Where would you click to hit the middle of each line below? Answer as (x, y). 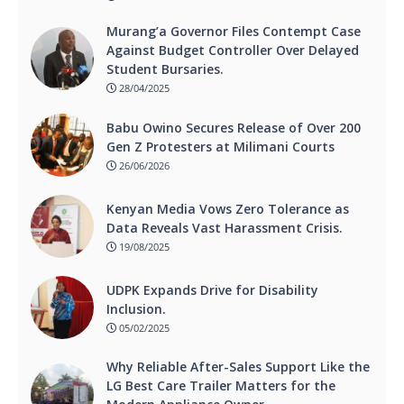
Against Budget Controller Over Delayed (233, 50)
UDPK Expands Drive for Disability (212, 289)
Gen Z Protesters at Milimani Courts (220, 146)
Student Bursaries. (165, 69)
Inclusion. (136, 308)
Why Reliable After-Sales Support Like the (238, 367)
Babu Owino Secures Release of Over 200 (234, 127)
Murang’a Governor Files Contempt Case (234, 31)
